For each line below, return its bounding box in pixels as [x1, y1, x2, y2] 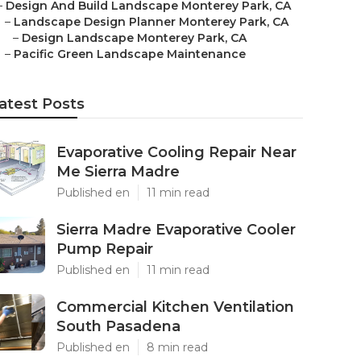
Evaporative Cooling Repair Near [56, 143, 297, 161]
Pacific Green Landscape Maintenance [14, 47, 246, 61]
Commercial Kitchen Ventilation [56, 298, 294, 316]
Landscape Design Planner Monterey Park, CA [14, 15, 288, 29]
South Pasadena [56, 317, 180, 335]
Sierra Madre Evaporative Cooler [56, 221, 296, 239]
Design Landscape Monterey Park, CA [22, 31, 247, 45]
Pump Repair [56, 240, 153, 258]
